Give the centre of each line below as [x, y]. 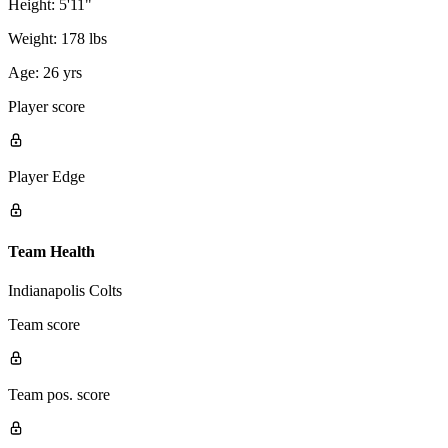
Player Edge [46, 176]
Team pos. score [59, 395]
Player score [46, 106]
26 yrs [62, 72]
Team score [44, 325]
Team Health [51, 251]
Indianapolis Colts [65, 291]
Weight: [32, 38]
